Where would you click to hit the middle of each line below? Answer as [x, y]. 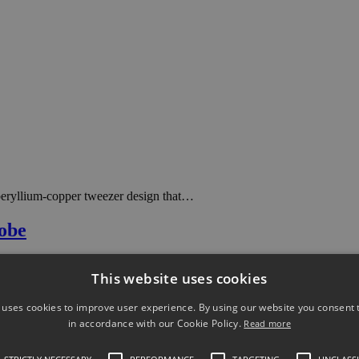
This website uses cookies [179, 278]
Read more [268, 323]
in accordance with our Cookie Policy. [156, 323]
